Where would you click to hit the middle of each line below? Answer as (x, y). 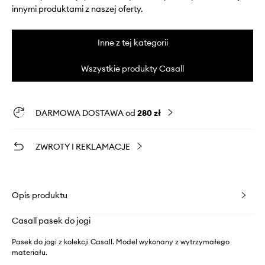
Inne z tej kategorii (132, 42)
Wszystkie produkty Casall (132, 68)
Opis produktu (40, 195)
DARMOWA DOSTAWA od (86, 113)
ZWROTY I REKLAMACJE (83, 146)
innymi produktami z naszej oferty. (77, 9)
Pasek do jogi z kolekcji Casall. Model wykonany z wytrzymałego (121, 241)
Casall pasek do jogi (51, 220)
